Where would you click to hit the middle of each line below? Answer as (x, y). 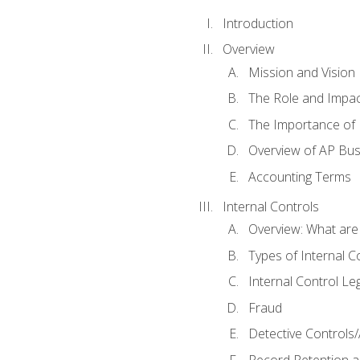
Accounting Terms (299, 176)
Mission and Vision (301, 72)
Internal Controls (270, 206)
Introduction (258, 23)
